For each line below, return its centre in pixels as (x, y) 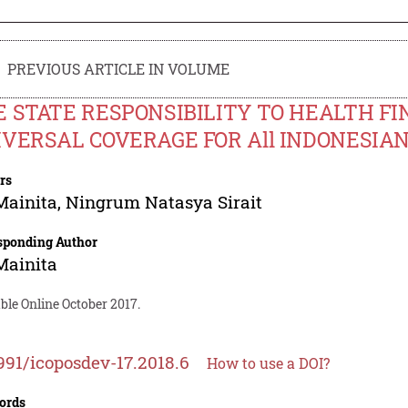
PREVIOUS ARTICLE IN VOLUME (119, 68)
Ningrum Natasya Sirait (164, 201)
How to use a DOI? (269, 362)
